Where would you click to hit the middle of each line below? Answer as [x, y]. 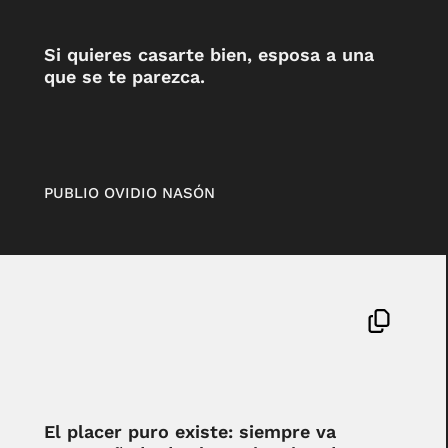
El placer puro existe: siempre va [189, 431]
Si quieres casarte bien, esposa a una [208, 55]
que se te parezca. [124, 77]
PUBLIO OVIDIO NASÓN [129, 192]
